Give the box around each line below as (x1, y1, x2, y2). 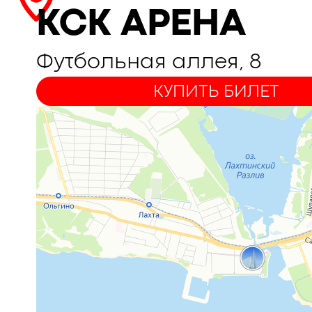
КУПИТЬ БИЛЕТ (153, 84, 279, 100)
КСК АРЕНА (36, 8, 246, 42)
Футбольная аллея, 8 (36, 52, 261, 72)
